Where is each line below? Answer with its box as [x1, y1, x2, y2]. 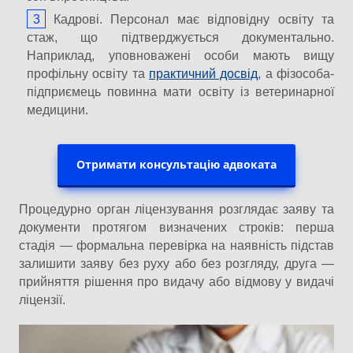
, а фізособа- [258, 66, 335, 80]
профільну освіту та [27, 66, 149, 80]
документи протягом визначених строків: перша [19, 220, 334, 234]
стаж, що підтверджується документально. [27, 30, 334, 44]
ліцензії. [19, 292, 65, 307]
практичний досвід [149, 66, 258, 80]
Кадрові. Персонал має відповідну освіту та [54, 12, 334, 26]
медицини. [27, 102, 88, 117]
